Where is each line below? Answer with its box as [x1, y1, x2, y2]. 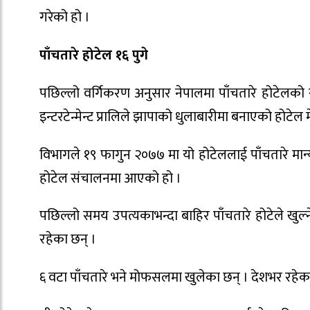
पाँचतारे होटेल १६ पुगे [39, 43, 148, 67]
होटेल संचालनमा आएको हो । [39, 166, 181, 190]
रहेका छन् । [39, 228, 96, 252]
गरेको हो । [39, 6, 90, 30]
